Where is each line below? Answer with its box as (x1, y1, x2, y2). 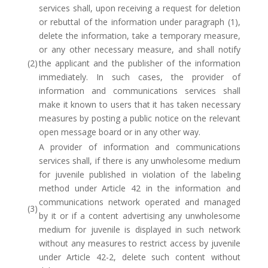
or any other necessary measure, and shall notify (38, 44, 240, 55)
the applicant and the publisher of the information (38, 57, 240, 69)
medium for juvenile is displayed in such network (38, 224, 240, 235)
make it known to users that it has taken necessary (38, 99, 240, 110)
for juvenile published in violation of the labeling (38, 169, 240, 180)
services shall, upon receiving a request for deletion (38, 2, 240, 14)
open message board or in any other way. (38, 126, 200, 138)
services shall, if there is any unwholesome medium (38, 155, 240, 166)
